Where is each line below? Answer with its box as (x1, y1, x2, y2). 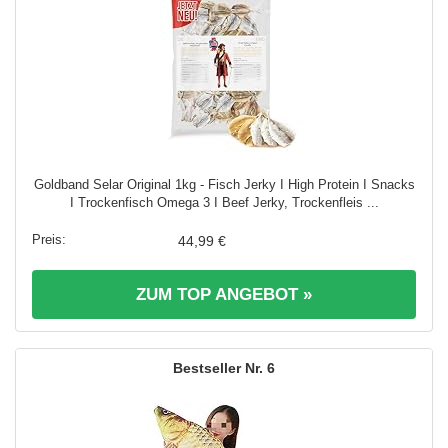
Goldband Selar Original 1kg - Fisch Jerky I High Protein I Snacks (33, 176, 415, 192)
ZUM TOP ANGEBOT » (136, 284, 312, 304)
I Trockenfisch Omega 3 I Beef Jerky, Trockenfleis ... (69, 194, 379, 210)
